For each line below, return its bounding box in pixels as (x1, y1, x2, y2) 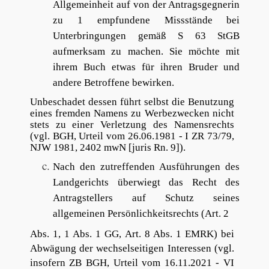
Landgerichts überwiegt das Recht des (53, 177, 240, 189)
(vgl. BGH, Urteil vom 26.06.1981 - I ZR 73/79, (29, 130, 234, 142)
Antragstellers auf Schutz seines (53, 192, 240, 204)
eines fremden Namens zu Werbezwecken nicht (29, 107, 234, 119)
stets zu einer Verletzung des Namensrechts (29, 118, 234, 130)
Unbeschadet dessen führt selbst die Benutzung (30, 95, 234, 107)
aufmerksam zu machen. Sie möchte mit (53, 46, 240, 58)
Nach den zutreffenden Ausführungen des (53, 161, 240, 173)
